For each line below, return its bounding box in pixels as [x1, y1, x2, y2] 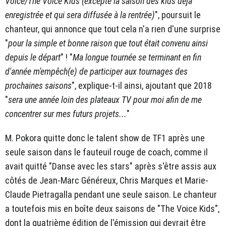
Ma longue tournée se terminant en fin [73, 52, 201, 63]
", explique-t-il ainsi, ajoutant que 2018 [72, 80, 212, 91]
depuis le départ [5, 52, 61, 63]
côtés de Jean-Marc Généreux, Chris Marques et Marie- [5, 175, 208, 186]
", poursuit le [155, 10, 201, 21]
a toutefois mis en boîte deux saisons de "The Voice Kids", [5, 203, 219, 214]
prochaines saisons [5, 80, 72, 91]
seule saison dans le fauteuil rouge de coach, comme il [5, 147, 208, 158]
